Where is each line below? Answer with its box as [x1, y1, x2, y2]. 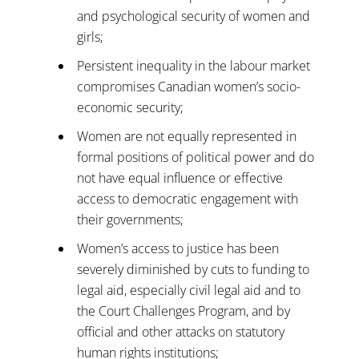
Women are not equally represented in [76, 127, 296, 145]
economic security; [76, 98, 184, 116]
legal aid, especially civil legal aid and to [76, 280, 301, 299]
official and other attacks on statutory [76, 322, 284, 341]
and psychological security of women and [76, 6, 310, 25]
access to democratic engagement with [76, 189, 298, 208]
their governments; [76, 210, 184, 228]
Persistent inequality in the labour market [76, 56, 310, 75]
